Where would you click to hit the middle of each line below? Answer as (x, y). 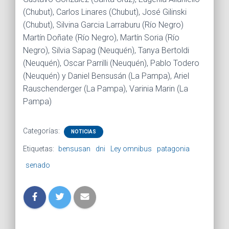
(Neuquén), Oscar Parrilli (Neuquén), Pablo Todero (111, 63)
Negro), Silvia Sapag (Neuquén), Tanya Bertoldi (106, 50)
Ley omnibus (131, 148)
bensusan (74, 148)
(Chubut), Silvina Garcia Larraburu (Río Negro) (103, 25)
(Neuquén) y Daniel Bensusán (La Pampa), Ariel (106, 76)
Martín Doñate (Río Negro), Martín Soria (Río (101, 37)
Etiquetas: (39, 148)
